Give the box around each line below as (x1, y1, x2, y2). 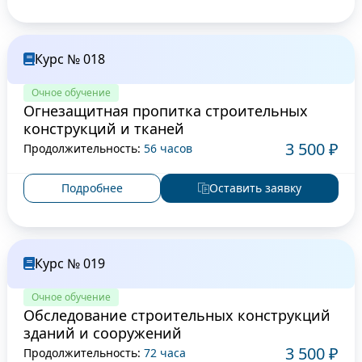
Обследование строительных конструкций (23, 305, 330, 325)
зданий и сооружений (23, 322, 182, 343)
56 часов (143, 141, 192, 157)
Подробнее (61, 180, 123, 196)
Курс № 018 (34, 49, 105, 68)
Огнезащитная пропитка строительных (23, 100, 308, 120)
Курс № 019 (34, 254, 105, 272)
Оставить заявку (209, 180, 302, 196)
